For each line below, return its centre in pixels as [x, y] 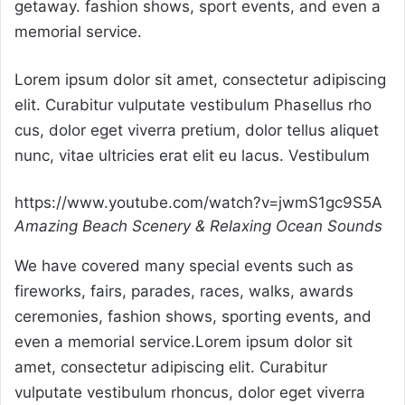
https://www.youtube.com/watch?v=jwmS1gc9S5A [198, 203]
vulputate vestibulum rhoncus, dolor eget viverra [190, 393]
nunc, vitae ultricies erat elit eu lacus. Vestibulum [192, 156]
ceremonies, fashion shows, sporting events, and [193, 317]
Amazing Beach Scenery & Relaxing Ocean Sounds [198, 226]
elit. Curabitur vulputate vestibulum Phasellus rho [193, 105]
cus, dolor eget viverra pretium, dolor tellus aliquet [197, 131]
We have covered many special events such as [184, 266]
